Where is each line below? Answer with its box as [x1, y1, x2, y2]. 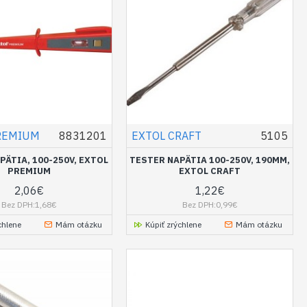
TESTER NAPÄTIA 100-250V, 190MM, [130, 154, 291, 167]
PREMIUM [8, 165, 51, 177]
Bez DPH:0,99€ [182, 199, 238, 210]
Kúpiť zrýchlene [145, 219, 202, 230]
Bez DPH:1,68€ [1, 199, 58, 210]
